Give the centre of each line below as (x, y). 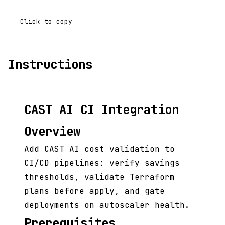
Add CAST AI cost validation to (99, 149)
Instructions (50, 65)
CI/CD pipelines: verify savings (102, 163)
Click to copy (46, 22)
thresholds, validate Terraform (99, 177)
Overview (52, 132)
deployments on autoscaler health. (107, 205)
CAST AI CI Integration (101, 110)
